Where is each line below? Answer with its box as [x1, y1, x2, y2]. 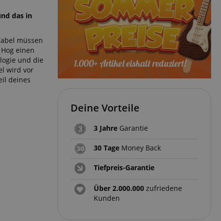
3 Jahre [94, 123, 117, 133]
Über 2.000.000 [94, 184, 144, 193]
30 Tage [94, 143, 119, 153]
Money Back [119, 143, 161, 153]
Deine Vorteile [71, 101, 140, 115]
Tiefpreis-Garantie [94, 163, 154, 173]
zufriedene [144, 184, 182, 193]
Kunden [94, 193, 120, 203]
